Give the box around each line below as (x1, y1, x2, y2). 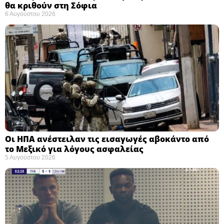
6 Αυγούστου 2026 (5, 10, 55, 17)
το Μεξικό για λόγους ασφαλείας (5, 143, 145, 154)
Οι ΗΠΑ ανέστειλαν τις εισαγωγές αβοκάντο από (5, 133, 209, 144)
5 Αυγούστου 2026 (5, 153, 55, 161)
